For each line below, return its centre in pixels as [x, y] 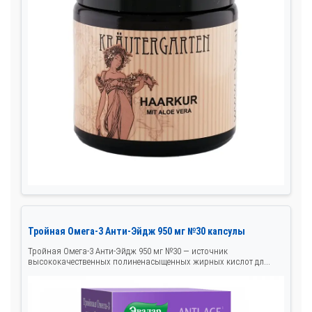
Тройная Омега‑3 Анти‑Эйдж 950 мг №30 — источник [128, 251]
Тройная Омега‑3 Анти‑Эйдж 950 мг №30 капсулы [136, 231]
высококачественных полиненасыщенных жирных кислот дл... [149, 261]
